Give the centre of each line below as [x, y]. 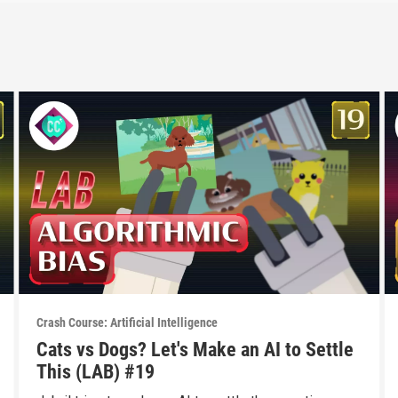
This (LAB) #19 [95, 372]
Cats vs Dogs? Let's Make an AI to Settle [195, 350]
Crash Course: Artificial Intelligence [127, 323]
